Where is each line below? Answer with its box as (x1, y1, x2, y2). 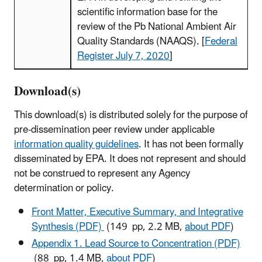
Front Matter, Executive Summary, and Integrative (32, 201, 243, 223)
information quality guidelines (14, 133, 139, 155)
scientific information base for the (77, 1, 218, 23)
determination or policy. (14, 177, 114, 199)
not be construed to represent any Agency (14, 163, 190, 184)
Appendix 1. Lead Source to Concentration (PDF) (32, 233, 240, 255)
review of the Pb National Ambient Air (77, 16, 236, 37)
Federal (205, 30, 237, 52)
